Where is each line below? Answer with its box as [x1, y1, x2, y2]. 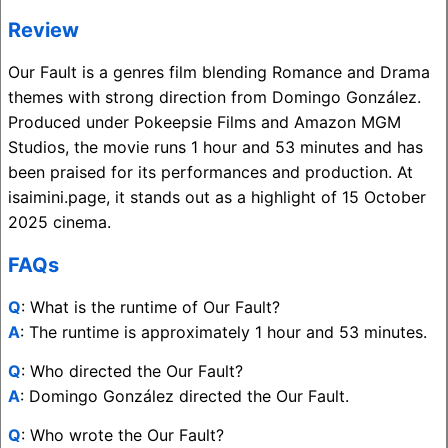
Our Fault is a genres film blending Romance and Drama [8, 61, 430, 82]
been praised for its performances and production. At [8, 161, 413, 182]
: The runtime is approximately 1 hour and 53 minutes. [20, 321, 427, 342]
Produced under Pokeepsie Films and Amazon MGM [8, 111, 401, 132]
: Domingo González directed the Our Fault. [20, 385, 349, 406]
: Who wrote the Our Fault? [21, 424, 224, 445]
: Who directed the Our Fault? [21, 360, 243, 381]
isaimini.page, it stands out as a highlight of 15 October [8, 186, 426, 207]
